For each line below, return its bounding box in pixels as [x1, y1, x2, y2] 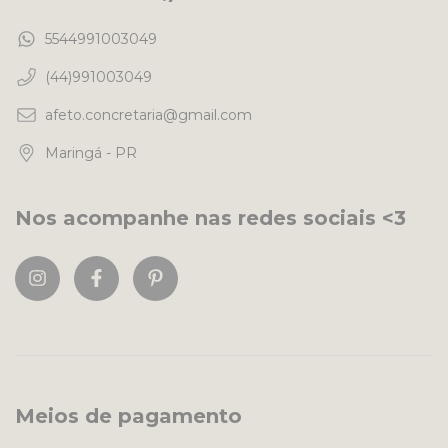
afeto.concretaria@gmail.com [45, 105, 252, 124]
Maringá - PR [45, 143, 137, 162]
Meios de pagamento [15, 404, 242, 429]
